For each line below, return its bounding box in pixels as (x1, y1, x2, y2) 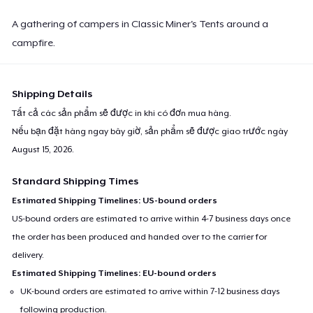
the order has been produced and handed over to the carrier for (12, 231, 268, 242)
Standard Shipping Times (12, 175, 139, 187)
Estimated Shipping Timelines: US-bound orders (12, 195, 218, 205)
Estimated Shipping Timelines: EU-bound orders (12, 268, 217, 278)
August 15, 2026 (12, 144, 73, 154)
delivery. (12, 249, 45, 260)
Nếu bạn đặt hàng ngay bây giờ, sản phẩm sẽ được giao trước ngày (12, 126, 289, 136)
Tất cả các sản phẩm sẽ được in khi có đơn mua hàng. (12, 108, 232, 118)
